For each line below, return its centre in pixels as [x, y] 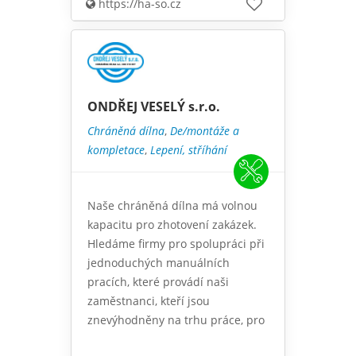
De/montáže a [205, 131]
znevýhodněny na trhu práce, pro [176, 320]
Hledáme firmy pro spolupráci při [176, 244]
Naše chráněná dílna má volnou [172, 206]
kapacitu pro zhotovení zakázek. [172, 225]
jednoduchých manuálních [159, 263]
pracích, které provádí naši [158, 282]
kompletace [116, 150]
